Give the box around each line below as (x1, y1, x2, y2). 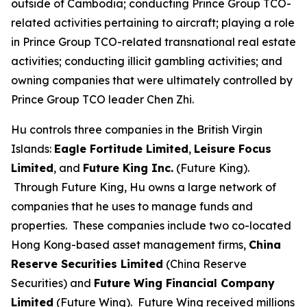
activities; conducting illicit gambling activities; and (11, 53, 282, 68)
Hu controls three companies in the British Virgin (11, 122, 262, 136)
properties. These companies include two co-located (11, 218, 291, 232)
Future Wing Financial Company (94, 275, 275, 290)
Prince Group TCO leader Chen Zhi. (11, 92, 199, 106)
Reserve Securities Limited (11, 256, 163, 271)
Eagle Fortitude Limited (54, 141, 188, 156)
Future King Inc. (83, 160, 173, 175)
